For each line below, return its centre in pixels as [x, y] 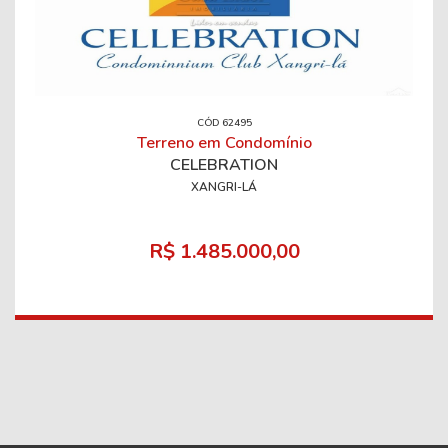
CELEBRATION [224, 164]
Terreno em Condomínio [224, 142]
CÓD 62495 [224, 122]
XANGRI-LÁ [224, 186]
